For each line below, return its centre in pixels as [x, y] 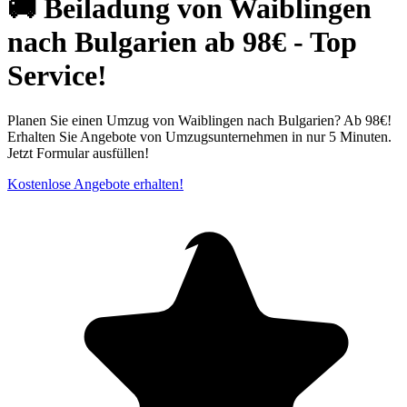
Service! [57, 76]
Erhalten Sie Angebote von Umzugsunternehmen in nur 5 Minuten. [199, 136]
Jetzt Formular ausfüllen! [78, 153]
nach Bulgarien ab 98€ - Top [182, 42]
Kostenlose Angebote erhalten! [95, 184]
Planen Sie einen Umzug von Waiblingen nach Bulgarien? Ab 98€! [199, 120]
